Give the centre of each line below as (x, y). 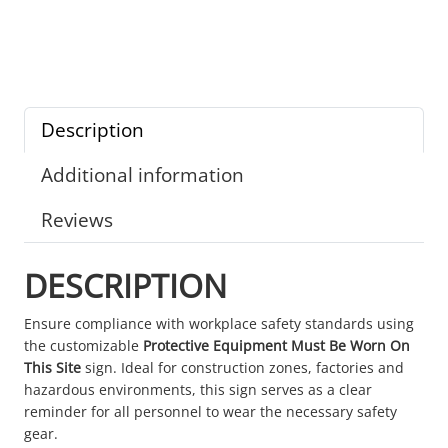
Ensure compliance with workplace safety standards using (219, 323)
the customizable (83, 345)
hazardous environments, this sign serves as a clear (198, 389)
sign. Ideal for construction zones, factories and (242, 367)
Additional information (142, 174)
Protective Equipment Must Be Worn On (276, 345)
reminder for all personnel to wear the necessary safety (210, 411)
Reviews (77, 219)
